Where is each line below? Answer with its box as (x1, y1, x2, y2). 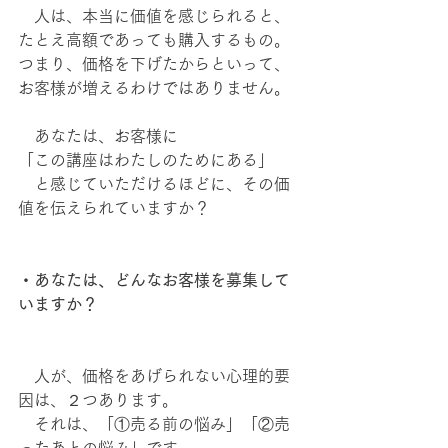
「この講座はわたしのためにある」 (18, 152, 274, 168)
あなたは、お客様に (18, 128, 178, 144)
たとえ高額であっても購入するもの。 (18, 32, 290, 48)
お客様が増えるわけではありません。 (18, 80, 290, 96)
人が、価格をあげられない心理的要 (18, 368, 290, 384)
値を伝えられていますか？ (18, 200, 210, 216)
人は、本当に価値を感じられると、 (18, 8, 290, 24)
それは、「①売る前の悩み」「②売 (18, 416, 290, 432)
